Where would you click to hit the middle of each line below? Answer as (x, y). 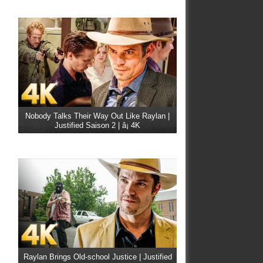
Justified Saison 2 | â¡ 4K (97, 125)
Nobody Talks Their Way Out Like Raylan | (97, 116)
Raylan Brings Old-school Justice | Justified (97, 257)
